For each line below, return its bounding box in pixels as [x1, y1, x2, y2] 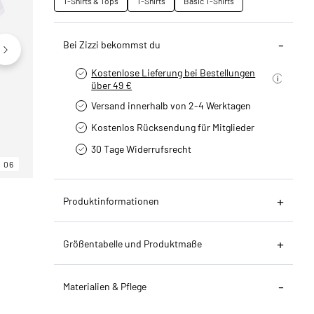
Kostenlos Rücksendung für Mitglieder [91, 121, 255, 133]
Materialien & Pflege [63, 280, 147, 292]
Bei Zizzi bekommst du [63, 38, 161, 50]
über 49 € [91, 78, 132, 91]
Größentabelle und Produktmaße [63, 237, 203, 250]
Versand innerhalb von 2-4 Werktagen [91, 99, 252, 111]
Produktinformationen [63, 194, 160, 207]
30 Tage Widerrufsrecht [91, 142, 192, 155]
